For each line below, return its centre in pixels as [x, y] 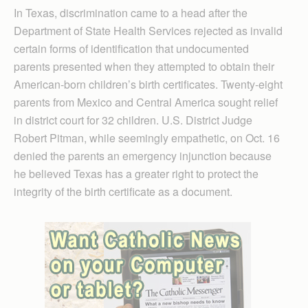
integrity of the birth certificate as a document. [123, 191]
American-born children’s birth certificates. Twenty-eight [148, 84]
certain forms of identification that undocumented [131, 48]
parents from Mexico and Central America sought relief [146, 102]
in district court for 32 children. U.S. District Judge [133, 120]
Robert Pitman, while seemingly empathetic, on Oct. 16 [147, 137]
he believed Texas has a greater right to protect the [136, 173]
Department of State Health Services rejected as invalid [148, 30]
